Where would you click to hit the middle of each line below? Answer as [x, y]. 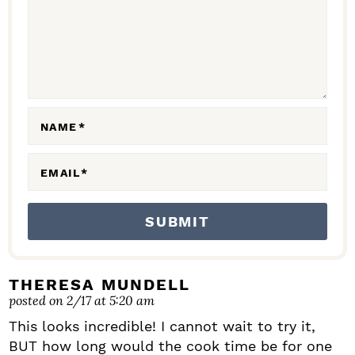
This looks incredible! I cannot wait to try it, [162, 326]
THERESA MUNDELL [99, 285]
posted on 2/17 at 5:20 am [82, 300]
